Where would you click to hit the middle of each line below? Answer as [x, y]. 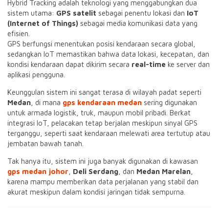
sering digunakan [169, 102]
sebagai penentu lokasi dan [142, 13]
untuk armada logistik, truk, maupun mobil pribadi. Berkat [99, 113]
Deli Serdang [96, 171]
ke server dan [188, 64]
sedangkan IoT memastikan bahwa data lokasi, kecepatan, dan [108, 54]
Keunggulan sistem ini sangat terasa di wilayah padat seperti [104, 92]
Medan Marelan [164, 171]
